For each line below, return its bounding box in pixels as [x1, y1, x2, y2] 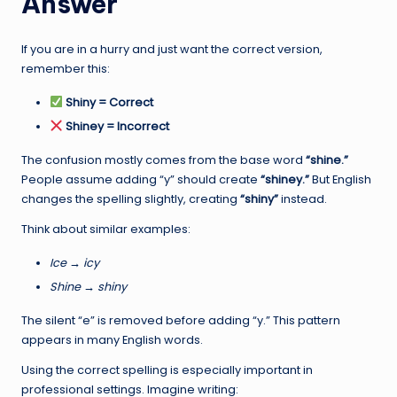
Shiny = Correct [65, 94, 153, 110]
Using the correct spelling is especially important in [21, 362, 313, 378]
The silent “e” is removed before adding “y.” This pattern [21, 312, 340, 328]
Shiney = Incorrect [65, 118, 169, 134]
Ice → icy [50, 254, 99, 270]
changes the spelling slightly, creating [21, 191, 240, 206]
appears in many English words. [21, 331, 203, 347]
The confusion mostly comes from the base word [21, 152, 306, 167]
